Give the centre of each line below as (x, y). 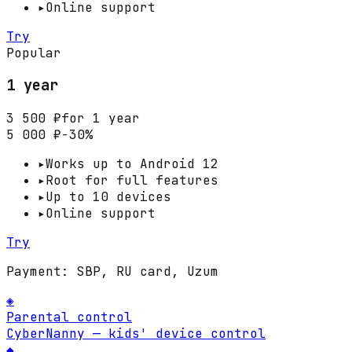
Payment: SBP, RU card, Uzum (112, 272)
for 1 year (101, 119)
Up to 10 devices (108, 197)
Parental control (69, 317)
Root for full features (132, 181)
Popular (34, 53)
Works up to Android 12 (132, 164)
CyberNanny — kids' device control (136, 334)
